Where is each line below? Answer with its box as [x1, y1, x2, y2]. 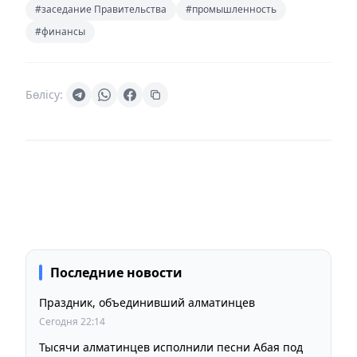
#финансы [35, 24, 85, 38]
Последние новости [50, 263, 182, 281]
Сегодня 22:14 [39, 314, 105, 328]
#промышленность [186, 2, 277, 16]
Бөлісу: [25, 86, 63, 102]
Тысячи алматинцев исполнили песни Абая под [39, 339, 303, 355]
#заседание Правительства [35, 2, 167, 16]
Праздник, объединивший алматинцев [39, 294, 255, 310]
